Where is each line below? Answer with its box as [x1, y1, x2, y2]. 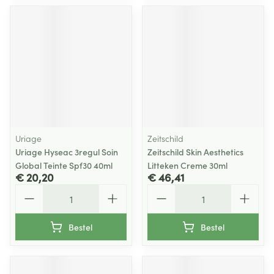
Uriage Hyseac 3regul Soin [15, 146, 118, 158]
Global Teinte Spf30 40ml [15, 159, 113, 171]
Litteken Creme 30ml [147, 159, 228, 171]
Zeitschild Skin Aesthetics [147, 146, 243, 158]
